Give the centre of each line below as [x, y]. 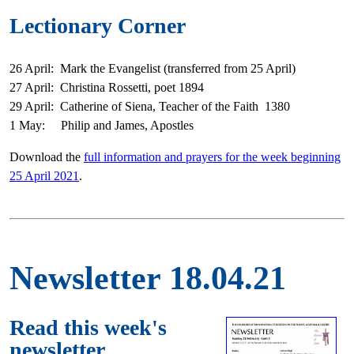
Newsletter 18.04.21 [148, 278]
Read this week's [88, 327]
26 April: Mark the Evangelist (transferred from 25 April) [153, 68]
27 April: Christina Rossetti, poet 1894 [107, 87]
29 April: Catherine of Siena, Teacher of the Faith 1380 [150, 106]
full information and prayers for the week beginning [212, 156]
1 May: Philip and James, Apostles [102, 125]
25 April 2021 [44, 175]
